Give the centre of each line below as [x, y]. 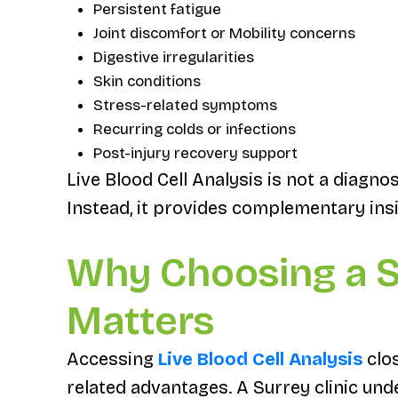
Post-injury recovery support [195, 153]
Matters [140, 321]
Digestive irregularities [173, 57]
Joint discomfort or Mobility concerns [224, 33]
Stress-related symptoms [185, 105]
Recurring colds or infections [194, 129]
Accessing [112, 359]
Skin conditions [147, 81]
